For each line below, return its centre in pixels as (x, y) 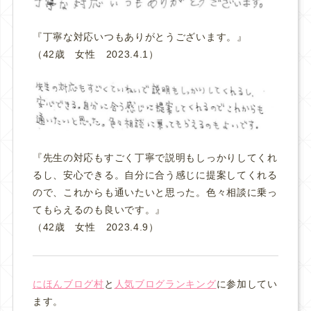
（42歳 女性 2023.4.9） (95, 227)
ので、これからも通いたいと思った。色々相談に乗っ (155, 192)
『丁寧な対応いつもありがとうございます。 (134, 37)
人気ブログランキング (165, 284)
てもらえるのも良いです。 (94, 209)
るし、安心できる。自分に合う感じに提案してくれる (155, 175)
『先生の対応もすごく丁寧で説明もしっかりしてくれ (155, 157)
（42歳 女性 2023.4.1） (95, 54)
